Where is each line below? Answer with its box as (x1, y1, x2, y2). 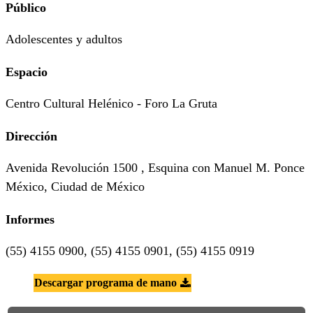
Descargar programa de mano (34, 277, 177, 289)
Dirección (6, 129, 57, 143)
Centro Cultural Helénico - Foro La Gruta (6, 96, 217, 110)
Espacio (6, 65, 48, 79)
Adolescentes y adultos (6, 32, 122, 46)
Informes (6, 212, 54, 226)
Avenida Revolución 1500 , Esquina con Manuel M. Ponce (6, 161, 305, 175)
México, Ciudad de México (6, 180, 145, 194)
